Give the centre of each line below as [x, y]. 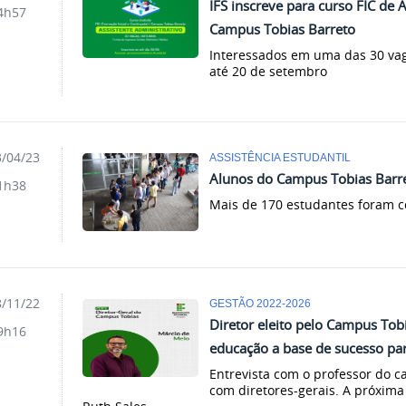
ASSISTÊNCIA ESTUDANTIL [280, 157]
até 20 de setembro [269, 71]
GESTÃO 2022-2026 [261, 303]
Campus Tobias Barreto [283, 29]
